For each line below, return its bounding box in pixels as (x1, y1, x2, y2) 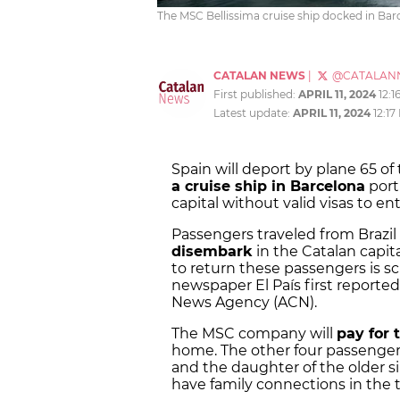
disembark (171, 243, 253, 261)
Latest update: (213, 106, 293, 121)
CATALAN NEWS (213, 69, 305, 83)
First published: (213, 87, 298, 102)
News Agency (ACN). (171, 294, 317, 312)
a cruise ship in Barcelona (171, 178, 365, 196)
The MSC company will (171, 325, 337, 343)
